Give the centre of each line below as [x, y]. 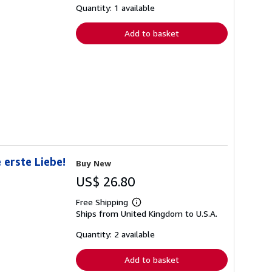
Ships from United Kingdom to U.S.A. [147, 214]
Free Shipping [102, 202]
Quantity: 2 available [115, 234]
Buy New [93, 163]
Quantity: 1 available [115, 8]
